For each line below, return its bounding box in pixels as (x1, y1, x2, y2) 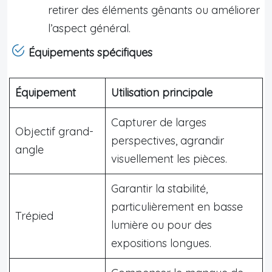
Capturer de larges (111, 115, 206, 129)
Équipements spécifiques (29, 45, 152, 59)
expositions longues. (111, 236, 211, 250)
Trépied (15, 208, 53, 223)
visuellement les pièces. (111, 151, 227, 166)
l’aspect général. (48, 21, 131, 35)
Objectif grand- (15, 124, 93, 138)
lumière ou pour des (111, 217, 212, 232)
